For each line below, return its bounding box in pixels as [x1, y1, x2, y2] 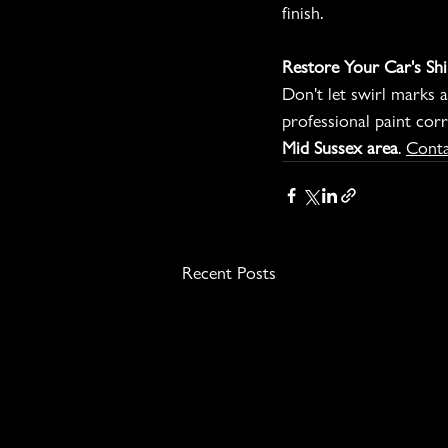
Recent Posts [182, 262, 276, 284]
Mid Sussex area [282, 137, 398, 159]
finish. [282, 2, 323, 24]
